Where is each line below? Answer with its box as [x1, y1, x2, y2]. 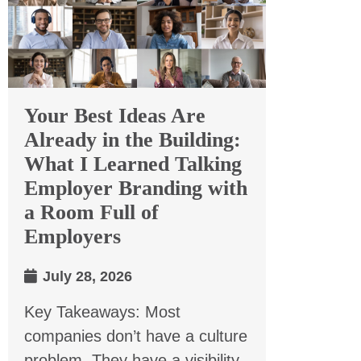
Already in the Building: [24, 127, 241, 151]
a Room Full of [24, 200, 159, 224]
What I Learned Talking [24, 151, 242, 176]
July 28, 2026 [39, 268, 132, 284]
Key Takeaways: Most [24, 302, 180, 321]
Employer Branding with [24, 176, 247, 200]
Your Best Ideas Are [24, 103, 205, 127]
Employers [24, 224, 121, 248]
